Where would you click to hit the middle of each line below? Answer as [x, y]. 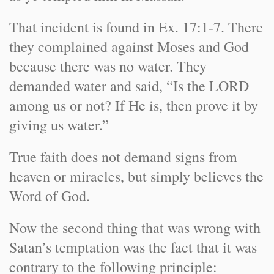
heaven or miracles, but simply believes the [136, 176]
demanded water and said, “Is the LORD [129, 86]
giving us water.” [59, 125]
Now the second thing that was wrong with [135, 228]
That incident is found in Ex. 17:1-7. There [136, 27]
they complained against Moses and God [129, 46]
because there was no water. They [108, 66]
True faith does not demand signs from [123, 157]
